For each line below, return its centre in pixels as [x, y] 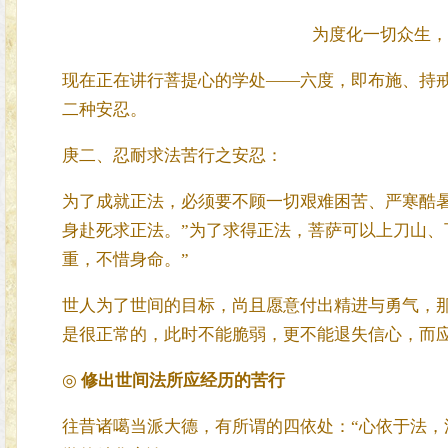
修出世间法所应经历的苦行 [180, 380]
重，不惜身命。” [125, 259]
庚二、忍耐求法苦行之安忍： [172, 155]
